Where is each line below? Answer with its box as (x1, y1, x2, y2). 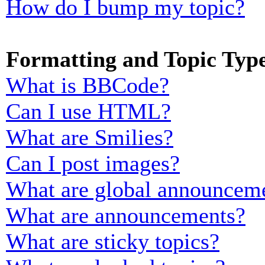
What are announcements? (6, 203, 245, 228)
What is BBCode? (6, 73, 169, 98)
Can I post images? (6, 151, 180, 176)
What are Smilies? (6, 125, 173, 150)
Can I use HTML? (6, 99, 171, 124)
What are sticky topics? (6, 229, 219, 254)
